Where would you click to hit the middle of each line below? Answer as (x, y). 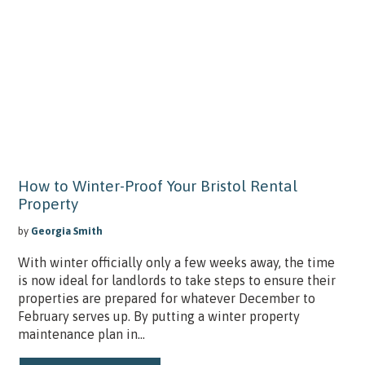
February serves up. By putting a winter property (158, 317)
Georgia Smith (66, 231)
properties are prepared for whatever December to (166, 299)
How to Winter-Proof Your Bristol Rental (157, 185)
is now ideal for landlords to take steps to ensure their (176, 281)
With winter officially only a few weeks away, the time (176, 263)
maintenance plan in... (81, 334)
